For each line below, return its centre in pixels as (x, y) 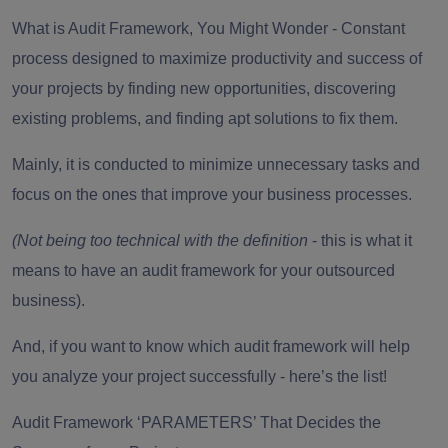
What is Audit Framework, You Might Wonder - (176, 28)
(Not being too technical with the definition (160, 240)
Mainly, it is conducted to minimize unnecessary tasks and (216, 164)
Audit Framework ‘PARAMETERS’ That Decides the (196, 422)
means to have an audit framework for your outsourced (203, 270)
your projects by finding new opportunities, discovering (204, 88)
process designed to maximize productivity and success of (217, 58)
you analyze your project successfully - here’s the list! (201, 376)
